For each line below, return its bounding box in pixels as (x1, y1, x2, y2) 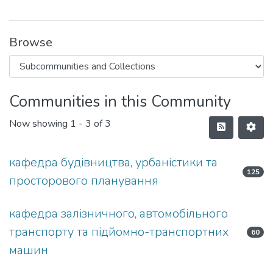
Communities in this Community (9, 91, 231, 112)
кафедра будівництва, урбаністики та (9, 154, 218, 171)
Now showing (9, 117, 70, 131)
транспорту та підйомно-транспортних (9, 224, 229, 240)
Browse (9, 34, 52, 51)
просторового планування (9, 172, 158, 189)
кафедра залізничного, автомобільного (9, 205, 228, 222)
